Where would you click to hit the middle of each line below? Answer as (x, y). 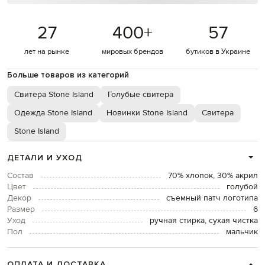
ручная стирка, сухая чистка (204, 221)
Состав (20, 176)
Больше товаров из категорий (68, 75)
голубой (242, 187)
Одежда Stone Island (53, 113)
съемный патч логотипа (212, 198)
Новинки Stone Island (147, 113)
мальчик (242, 232)
